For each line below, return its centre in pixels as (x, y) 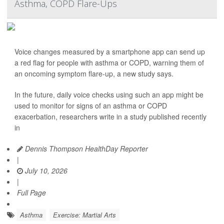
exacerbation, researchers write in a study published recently (110, 116)
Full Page (31, 192)
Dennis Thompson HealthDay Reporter (85, 148)
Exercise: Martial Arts (84, 215)
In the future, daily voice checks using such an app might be (109, 94)
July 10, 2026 (45, 170)
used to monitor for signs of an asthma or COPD (91, 105)
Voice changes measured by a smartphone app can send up (110, 51)
